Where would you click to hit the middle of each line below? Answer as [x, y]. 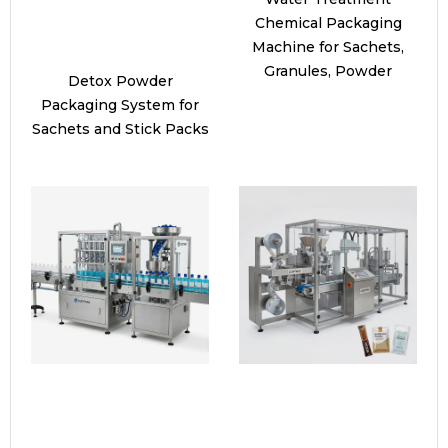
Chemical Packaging [328, 23]
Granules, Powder [328, 71]
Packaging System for [120, 105]
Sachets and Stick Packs [120, 129]
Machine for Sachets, [328, 47]
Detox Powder [120, 81]
